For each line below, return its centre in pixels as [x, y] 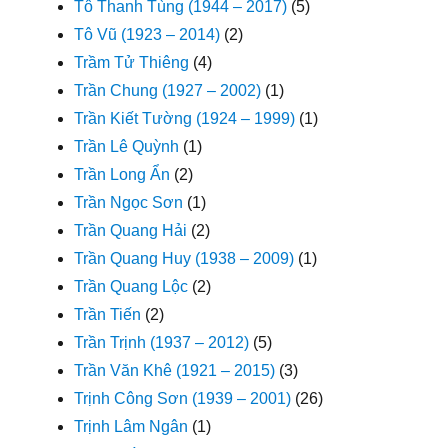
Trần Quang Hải [131, 230]
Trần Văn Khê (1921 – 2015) [175, 370]
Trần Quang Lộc [131, 286]
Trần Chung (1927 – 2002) [168, 90]
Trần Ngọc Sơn [129, 202]
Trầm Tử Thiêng [132, 62]
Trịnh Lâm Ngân [131, 426]
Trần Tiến [108, 314]
